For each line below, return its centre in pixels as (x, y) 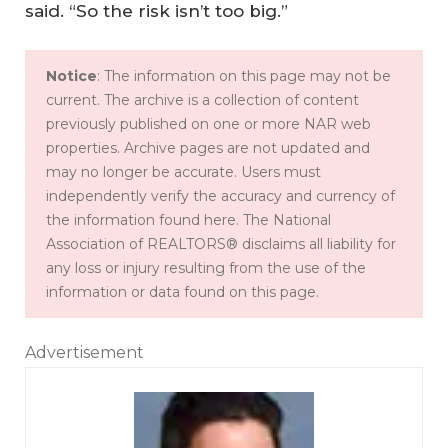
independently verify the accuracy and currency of (220, 195)
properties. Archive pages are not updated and (208, 147)
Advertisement (84, 352)
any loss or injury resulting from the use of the (206, 267)
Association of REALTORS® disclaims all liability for (221, 243)
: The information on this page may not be (244, 75)
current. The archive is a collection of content (202, 99)
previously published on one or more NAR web (208, 123)
